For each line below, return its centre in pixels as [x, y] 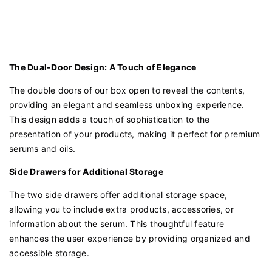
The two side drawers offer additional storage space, [118, 195]
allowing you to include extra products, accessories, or [121, 209]
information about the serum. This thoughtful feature [117, 224]
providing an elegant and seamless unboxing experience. [127, 105]
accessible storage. [49, 253]
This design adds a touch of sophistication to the [110, 120]
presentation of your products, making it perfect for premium [134, 134]
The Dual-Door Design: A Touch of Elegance [103, 67]
